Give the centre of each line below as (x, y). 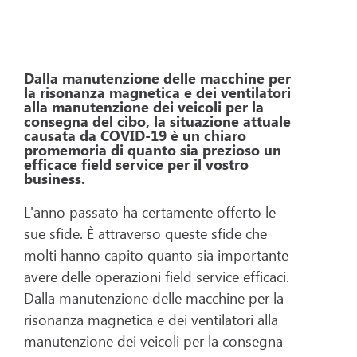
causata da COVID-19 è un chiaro (135, 136)
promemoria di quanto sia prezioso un (153, 150)
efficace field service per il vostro (136, 165)
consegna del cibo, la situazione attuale (157, 122)
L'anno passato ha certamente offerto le (150, 212)
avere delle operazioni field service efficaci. (157, 277)
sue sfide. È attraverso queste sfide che (145, 234)
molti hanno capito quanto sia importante (156, 255)
